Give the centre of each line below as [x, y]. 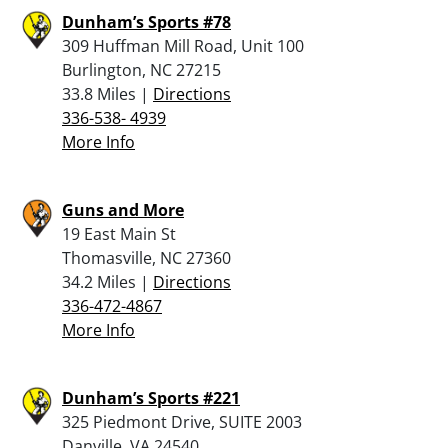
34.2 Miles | [107, 281]
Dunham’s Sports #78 [146, 21]
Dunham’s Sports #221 [151, 397]
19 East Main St [119, 233]
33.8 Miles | [107, 93]
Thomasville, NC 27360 [146, 257]
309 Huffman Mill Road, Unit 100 [183, 45]
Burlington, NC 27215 [141, 69]
